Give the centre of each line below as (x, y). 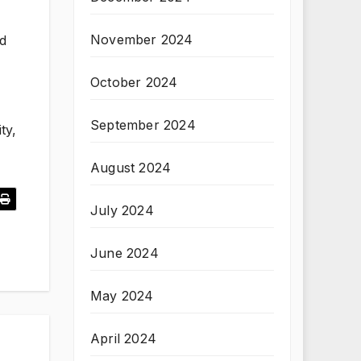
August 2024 (131, 168)
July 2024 (122, 210)
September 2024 (143, 125)
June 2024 (124, 253)
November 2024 (142, 39)
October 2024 (134, 82)
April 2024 (123, 338)
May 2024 (122, 296)
